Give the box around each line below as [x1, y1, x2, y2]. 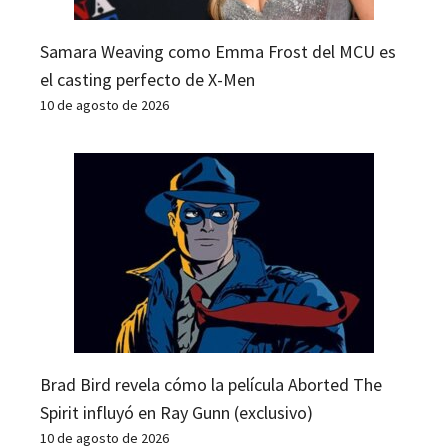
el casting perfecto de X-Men [40, 67, 255, 91]
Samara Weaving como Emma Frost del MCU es [40, 39, 396, 63]
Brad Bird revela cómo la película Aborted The [40, 372, 382, 396]
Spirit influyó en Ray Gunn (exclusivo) [40, 400, 313, 424]
